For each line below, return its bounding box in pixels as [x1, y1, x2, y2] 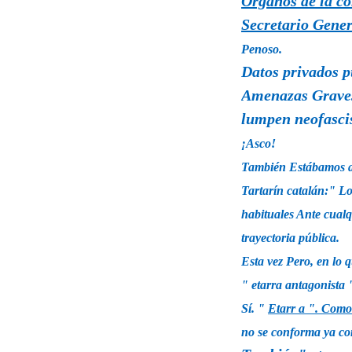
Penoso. [241, 42, 282, 56]
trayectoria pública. [241, 230, 339, 244]
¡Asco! [241, 136, 276, 150]
